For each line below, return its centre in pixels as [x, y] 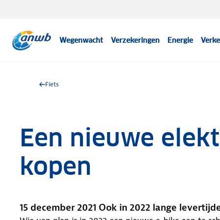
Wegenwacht [82, 40]
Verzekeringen [136, 40]
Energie [180, 40]
